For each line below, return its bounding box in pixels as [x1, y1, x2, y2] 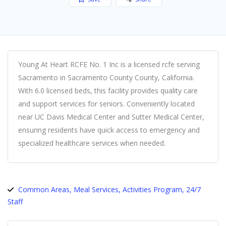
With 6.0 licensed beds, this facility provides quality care [18, 85, 198, 95]
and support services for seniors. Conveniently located [18, 98, 195, 108]
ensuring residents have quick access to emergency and [18, 125, 200, 135]
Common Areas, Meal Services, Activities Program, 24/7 [18, 184, 201, 194]
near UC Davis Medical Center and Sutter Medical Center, [18, 111, 204, 122]
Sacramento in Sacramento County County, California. [18, 72, 194, 82]
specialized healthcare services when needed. [18, 138, 165, 148]
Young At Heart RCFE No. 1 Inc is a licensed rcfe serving [18, 59, 200, 69]
